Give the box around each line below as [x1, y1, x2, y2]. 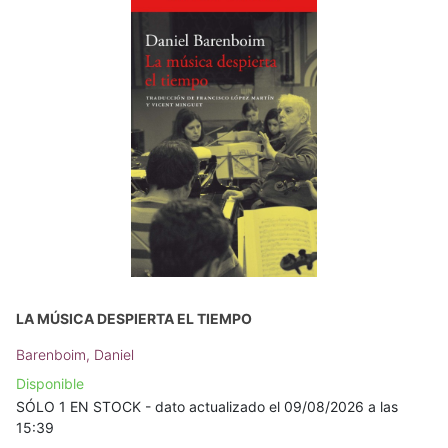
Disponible [16, 375, 84, 393]
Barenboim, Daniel [16, 346, 134, 364]
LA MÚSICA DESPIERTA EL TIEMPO [16, 310, 252, 328]
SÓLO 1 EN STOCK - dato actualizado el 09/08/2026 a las [16, 398, 398, 416]
